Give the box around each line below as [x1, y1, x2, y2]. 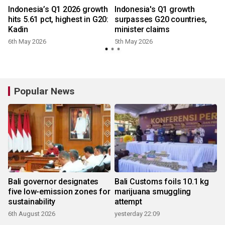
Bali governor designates [8, 177, 99, 187]
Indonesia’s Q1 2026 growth [8, 5, 108, 15]
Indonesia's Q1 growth [115, 5, 195, 15]
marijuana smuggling [115, 187, 191, 197]
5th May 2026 [115, 38, 153, 46]
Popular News [14, 85, 74, 97]
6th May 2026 [8, 38, 46, 46]
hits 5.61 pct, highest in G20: [8, 15, 108, 25]
